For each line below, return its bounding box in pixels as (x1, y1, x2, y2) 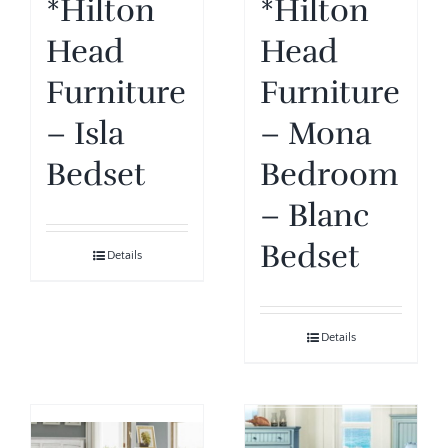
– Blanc (260, 195, 369, 235)
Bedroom (260, 154, 398, 194)
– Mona (260, 113, 371, 153)
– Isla (46, 113, 124, 153)
